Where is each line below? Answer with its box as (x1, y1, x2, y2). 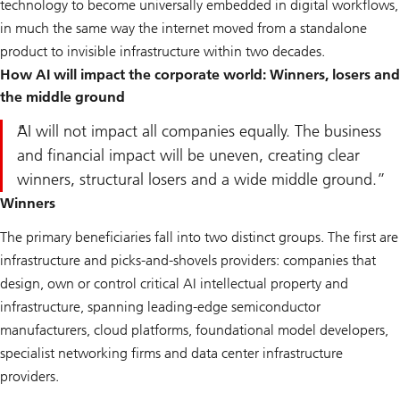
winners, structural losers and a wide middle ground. (17, 170, 377, 190)
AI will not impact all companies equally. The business (17, 121, 381, 142)
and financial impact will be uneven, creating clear (17, 146, 360, 166)
